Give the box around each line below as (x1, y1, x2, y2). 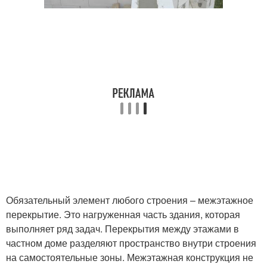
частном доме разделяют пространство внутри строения (6, 236, 256, 250)
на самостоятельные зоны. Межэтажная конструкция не (6, 250, 253, 264)
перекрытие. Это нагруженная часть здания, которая (6, 207, 240, 221)
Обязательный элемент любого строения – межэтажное (6, 193, 253, 207)
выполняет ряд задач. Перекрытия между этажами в (6, 222, 239, 235)
